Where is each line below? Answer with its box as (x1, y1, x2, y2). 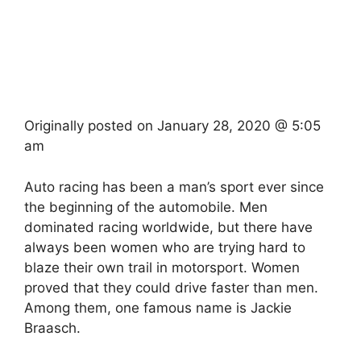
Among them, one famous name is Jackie (24, 299, 292, 316)
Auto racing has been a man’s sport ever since (24, 178, 324, 195)
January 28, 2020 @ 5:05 (157, 118, 321, 135)
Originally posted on (24, 118, 157, 135)
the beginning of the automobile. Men (24, 198, 268, 215)
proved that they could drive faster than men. (24, 279, 318, 296)
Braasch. (24, 319, 81, 336)
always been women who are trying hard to (24, 239, 305, 255)
